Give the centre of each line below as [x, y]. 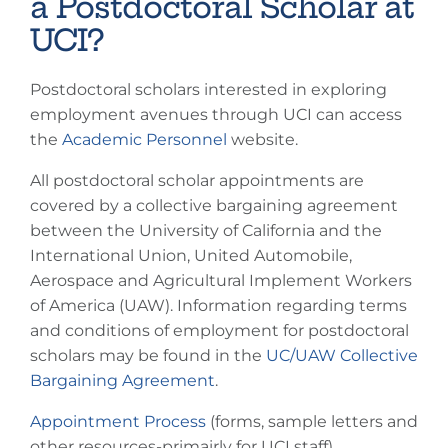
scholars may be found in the [148, 355]
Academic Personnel [144, 139]
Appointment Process [118, 421]
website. [262, 139]
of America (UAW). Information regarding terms [218, 305]
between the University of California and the [206, 230]
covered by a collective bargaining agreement [214, 205]
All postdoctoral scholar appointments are [197, 180]
